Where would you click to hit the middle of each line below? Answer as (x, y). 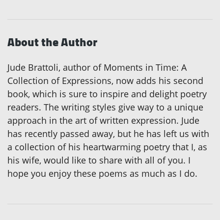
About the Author (52, 42)
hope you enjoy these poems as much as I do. (102, 174)
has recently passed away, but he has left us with (108, 134)
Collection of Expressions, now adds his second (105, 81)
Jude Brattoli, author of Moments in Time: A (97, 68)
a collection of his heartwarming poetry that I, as (107, 147)
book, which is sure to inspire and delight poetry (107, 94)
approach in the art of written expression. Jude (103, 121)
